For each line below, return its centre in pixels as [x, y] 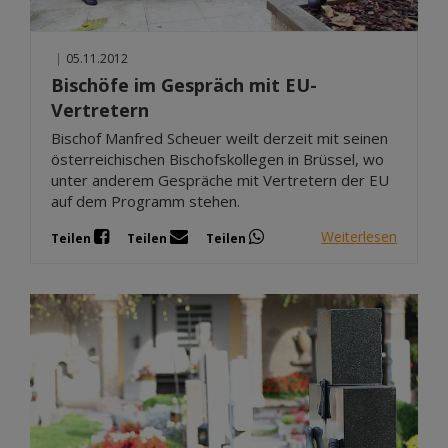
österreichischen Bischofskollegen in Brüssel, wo [217, 158]
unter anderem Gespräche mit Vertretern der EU [220, 179]
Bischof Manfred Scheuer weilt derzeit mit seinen [219, 137]
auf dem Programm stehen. [145, 200]
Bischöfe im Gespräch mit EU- [184, 84]
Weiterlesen [359, 237]
